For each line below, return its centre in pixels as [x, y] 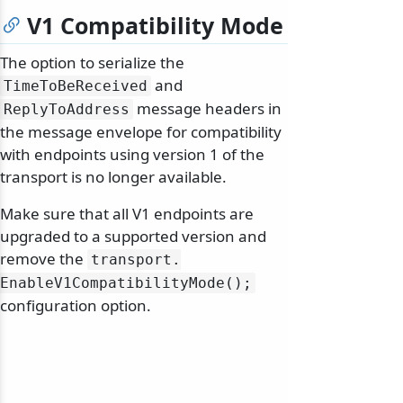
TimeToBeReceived [76, 86]
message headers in [207, 109]
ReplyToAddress [67, 110]
